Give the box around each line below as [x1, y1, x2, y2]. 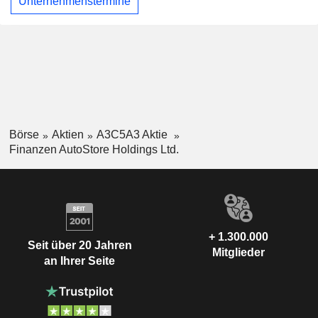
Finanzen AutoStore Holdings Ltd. [9, 143, 179, 155]
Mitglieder [212, 246, 265, 258]
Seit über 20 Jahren [27, 239, 132, 252]
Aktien [51, 128, 84, 141]
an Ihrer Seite [44, 255, 115, 268]
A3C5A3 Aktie [96, 128, 170, 141]
